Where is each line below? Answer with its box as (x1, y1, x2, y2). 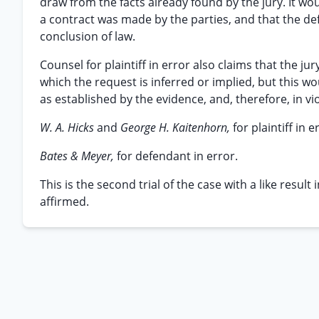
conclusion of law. (40, 28, 135, 44)
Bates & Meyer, (40, 148, 117, 164)
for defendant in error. (117, 148, 238, 164)
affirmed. (40, 194, 89, 209)
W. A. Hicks (40, 120, 97, 135)
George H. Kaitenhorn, (120, 120, 233, 135)
